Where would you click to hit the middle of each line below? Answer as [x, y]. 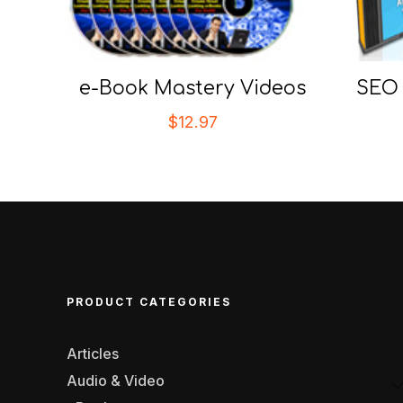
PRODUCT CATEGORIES [149, 302]
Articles [93, 354]
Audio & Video [116, 381]
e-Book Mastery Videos [193, 88]
